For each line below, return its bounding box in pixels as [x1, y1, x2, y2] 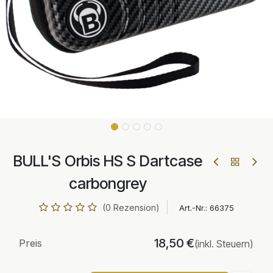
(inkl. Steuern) [194, 238, 253, 250]
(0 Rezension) [102, 202, 160, 213]
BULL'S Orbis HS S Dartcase [13, 152, 202, 170]
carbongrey [69, 174, 147, 193]
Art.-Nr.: [179, 203, 207, 213]
